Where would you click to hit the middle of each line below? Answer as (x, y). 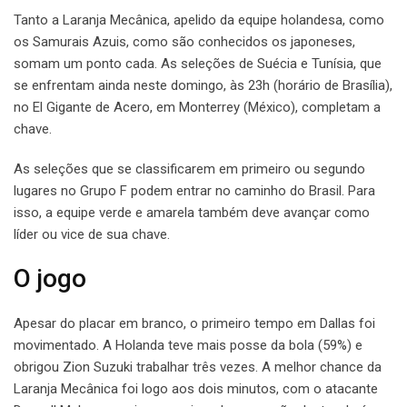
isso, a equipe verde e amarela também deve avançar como (192, 213)
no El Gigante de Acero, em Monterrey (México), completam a (197, 108)
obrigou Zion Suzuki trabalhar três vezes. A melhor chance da (198, 367)
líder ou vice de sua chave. (92, 235)
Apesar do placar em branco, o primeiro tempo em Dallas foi (194, 324)
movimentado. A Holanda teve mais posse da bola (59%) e (188, 346)
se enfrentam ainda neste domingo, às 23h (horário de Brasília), (203, 86)
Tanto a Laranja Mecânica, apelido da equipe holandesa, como (199, 20)
